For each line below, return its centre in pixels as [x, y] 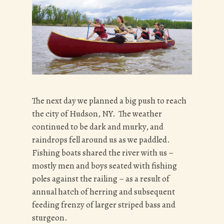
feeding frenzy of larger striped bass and [104, 205]
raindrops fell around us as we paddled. [102, 140]
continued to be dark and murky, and [98, 127]
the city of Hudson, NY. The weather [97, 114]
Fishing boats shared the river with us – [103, 153]
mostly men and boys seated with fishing [104, 166]
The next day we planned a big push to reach [109, 101]
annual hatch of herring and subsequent [103, 192]
